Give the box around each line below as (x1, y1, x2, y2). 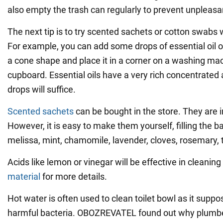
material (7, 171, 40, 182)
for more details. (40, 171, 107, 182)
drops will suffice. (7, 84, 76, 95)
